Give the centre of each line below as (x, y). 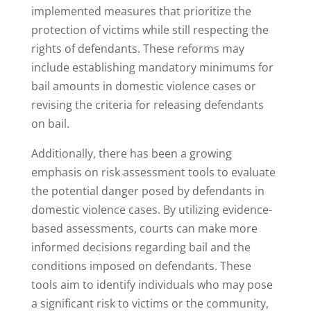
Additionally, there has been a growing (131, 154)
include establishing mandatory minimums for (152, 68)
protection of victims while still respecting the (150, 30)
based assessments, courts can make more (144, 229)
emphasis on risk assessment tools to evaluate (153, 173)
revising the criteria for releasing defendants (147, 105)
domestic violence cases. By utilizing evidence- (151, 210)
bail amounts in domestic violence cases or (143, 86)
